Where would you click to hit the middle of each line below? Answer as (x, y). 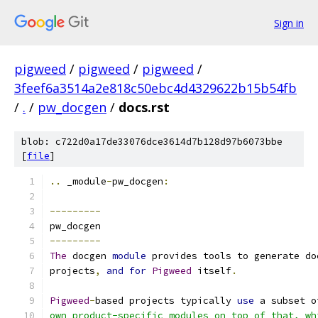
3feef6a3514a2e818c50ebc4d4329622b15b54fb (155, 88)
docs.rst (144, 107)
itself (212, 271)
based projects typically (166, 301)
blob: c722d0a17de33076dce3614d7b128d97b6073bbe (152, 142)
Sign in (289, 23)
